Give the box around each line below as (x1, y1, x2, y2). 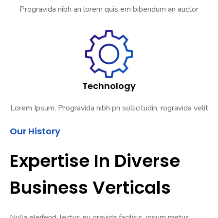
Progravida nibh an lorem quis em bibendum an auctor (19, 4, 199, 15)
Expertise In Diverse (10, 148, 180, 174)
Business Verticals (10, 175, 171, 200)
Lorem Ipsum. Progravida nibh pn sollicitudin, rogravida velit (10, 103, 208, 114)
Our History (10, 125, 60, 138)
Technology (82, 80, 136, 92)
